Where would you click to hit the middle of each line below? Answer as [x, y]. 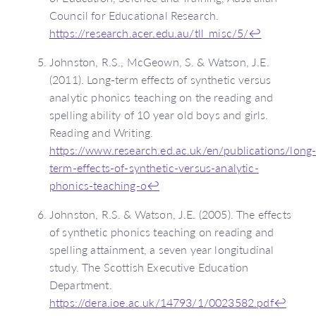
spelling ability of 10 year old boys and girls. [159, 114]
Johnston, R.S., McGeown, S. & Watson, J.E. [159, 61]
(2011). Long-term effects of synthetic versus [160, 79]
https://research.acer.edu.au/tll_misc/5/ [149, 32]
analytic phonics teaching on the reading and [162, 97]
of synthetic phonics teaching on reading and [162, 231]
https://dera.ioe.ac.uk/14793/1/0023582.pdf [162, 302]
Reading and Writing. [102, 132]
